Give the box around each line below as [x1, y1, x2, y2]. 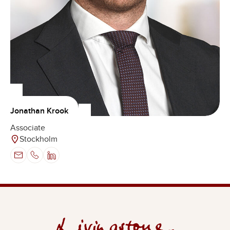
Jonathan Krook [10, 105, 68, 116]
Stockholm [20, 133, 57, 144]
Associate [10, 122, 45, 133]
